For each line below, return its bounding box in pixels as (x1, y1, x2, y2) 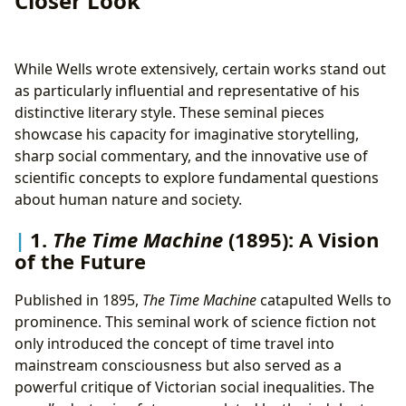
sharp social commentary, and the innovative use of (14, 146, 368, 167)
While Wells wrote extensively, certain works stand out (14, 59, 386, 80)
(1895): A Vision (223, 225, 379, 253)
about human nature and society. (14, 189, 242, 210)
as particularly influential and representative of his (14, 81, 360, 101)
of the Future (14, 246, 146, 275)
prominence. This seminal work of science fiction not (14, 311, 376, 332)
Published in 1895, (14, 289, 142, 310)
